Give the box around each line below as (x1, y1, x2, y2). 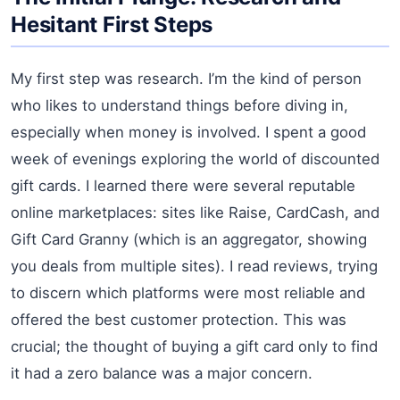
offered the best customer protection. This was (11, 310, 346, 329)
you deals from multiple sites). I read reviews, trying (11, 256, 378, 275)
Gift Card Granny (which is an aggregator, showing (11, 229, 367, 248)
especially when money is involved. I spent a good (11, 122, 366, 141)
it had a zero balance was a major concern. (11, 363, 312, 382)
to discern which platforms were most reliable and (11, 283, 365, 302)
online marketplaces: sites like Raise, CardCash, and (11, 203, 379, 221)
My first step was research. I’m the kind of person (11, 69, 362, 87)
